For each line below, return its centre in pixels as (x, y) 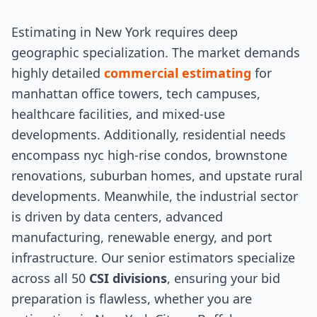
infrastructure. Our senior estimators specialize (153, 258)
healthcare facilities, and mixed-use (118, 114)
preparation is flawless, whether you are (132, 299)
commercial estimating (178, 73)
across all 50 (50, 278)
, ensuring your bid (224, 278)
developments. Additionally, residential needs (149, 134)
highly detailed (58, 73)
